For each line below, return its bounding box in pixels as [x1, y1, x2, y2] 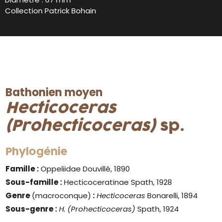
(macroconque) [32, 190, 92, 201]
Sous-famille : [5, 176, 62, 187]
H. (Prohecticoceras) [59, 203, 138, 214]
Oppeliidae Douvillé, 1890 [39, 163, 130, 174]
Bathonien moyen [5, 84, 103, 100]
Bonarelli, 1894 [145, 190, 198, 201]
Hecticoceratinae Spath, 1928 [62, 176, 172, 187]
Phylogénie [5, 144, 68, 160]
